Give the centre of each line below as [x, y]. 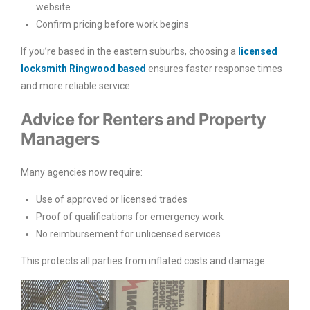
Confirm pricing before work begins [112, 24]
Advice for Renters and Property [144, 119]
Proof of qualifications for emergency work [130, 216]
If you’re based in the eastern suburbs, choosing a [129, 51]
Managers [60, 138]
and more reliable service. [76, 85]
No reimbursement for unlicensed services [128, 234]
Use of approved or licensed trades [112, 199]
